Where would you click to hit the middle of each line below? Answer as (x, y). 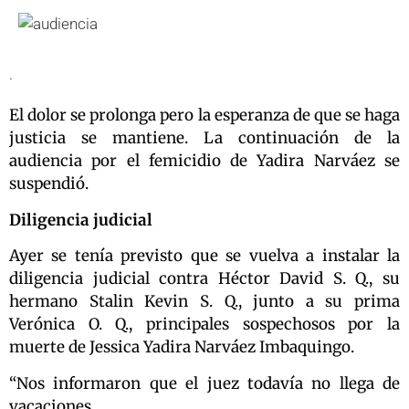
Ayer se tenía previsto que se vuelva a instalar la (204, 256)
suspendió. (49, 184)
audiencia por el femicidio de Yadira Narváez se (204, 161)
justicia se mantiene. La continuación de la (204, 138)
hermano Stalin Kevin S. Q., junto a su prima (204, 302)
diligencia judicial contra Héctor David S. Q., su (204, 279)
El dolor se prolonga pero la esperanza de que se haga (204, 115)
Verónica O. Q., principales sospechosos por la (204, 325)
